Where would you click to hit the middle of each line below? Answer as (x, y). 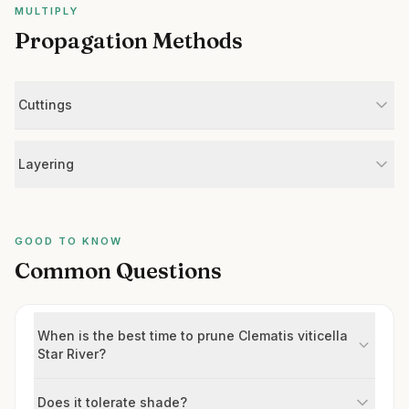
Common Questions (118, 271)
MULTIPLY (47, 11)
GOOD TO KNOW (68, 241)
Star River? (72, 354)
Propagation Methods (129, 41)
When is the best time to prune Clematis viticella (193, 336)
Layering (46, 164)
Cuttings (45, 105)
